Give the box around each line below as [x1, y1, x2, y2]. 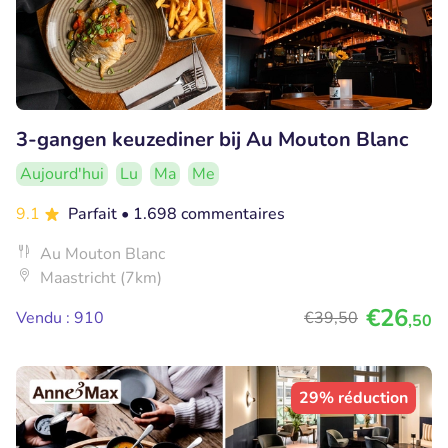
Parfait [68, 202, 121, 225]
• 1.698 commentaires [121, 202, 285, 225]
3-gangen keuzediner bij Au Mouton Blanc [16, 125, 408, 153]
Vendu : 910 [16, 306, 104, 329]
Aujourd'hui [20, 162, 104, 185]
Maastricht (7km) [40, 266, 162, 289]
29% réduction [299, 386, 408, 409]
